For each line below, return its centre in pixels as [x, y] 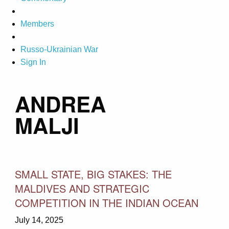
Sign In [33, 62]
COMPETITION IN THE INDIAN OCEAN [106, 202]
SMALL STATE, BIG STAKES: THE [93, 174]
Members [37, 24]
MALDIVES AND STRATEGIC [82, 188]
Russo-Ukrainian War [59, 50]
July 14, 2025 [39, 220]
